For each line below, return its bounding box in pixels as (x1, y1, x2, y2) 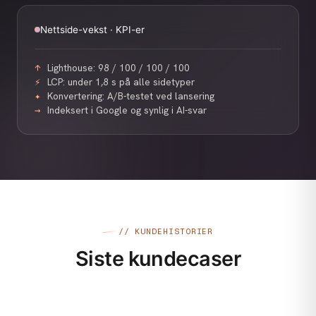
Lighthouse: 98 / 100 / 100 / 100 (47, 61, 190, 74)
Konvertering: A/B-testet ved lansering (47, 89, 214, 102)
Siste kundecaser (75, 245, 241, 271)
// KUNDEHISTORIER (118, 226, 214, 237)
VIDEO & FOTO (28, 304, 93, 314)
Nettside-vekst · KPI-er (40, 23, 145, 35)
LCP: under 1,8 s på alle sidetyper (47, 75, 195, 88)
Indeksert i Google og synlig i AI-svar (47, 103, 207, 116)
